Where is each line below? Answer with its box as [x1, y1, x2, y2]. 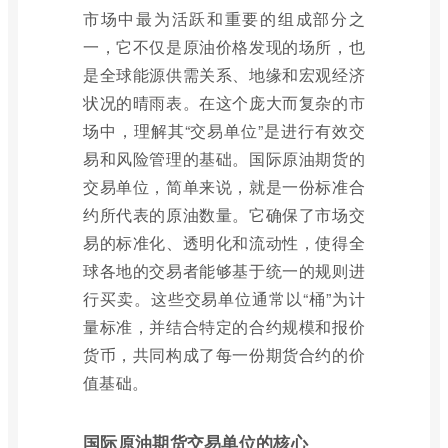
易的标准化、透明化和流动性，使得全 [83, 231, 365, 254]
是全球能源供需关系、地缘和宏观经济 [83, 63, 365, 86]
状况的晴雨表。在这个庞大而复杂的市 [83, 91, 365, 114]
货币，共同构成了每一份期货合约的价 [83, 343, 365, 366]
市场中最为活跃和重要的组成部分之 [83, 7, 365, 30]
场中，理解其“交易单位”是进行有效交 [83, 119, 365, 142]
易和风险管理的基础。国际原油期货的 [83, 147, 365, 170]
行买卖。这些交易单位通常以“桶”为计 [83, 287, 365, 310]
